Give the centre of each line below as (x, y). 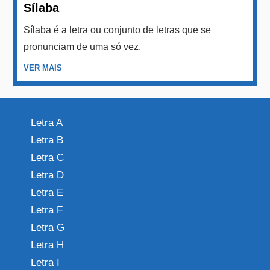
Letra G (48, 227)
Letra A (47, 122)
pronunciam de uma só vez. (83, 46)
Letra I (45, 262)
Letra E (47, 192)
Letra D (47, 175)
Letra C (47, 157)
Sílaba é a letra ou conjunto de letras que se (118, 30)
